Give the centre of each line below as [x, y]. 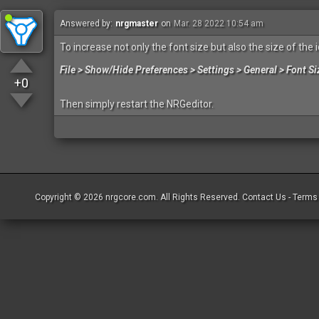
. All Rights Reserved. [199, 197]
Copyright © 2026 [70, 197]
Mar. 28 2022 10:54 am [219, 23]
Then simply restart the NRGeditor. [137, 104]
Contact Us [264, 197]
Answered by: [86, 23]
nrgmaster [137, 23]
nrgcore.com [131, 197]
